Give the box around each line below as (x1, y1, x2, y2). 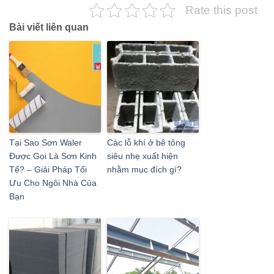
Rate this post (185, 4, 257, 17)
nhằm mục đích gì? (107, 165, 182, 175)
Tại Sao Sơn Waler (9, 138, 82, 148)
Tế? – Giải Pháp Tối (9, 165, 87, 175)
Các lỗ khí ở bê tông (107, 138, 185, 148)
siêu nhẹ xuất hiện (107, 151, 178, 161)
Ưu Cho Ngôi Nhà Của (9, 178, 97, 188)
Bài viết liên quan (9, 22, 89, 33)
